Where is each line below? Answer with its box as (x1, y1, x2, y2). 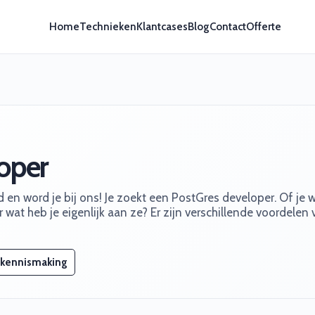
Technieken (79, 20, 136, 33)
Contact (209, 20, 246, 33)
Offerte (245, 20, 281, 33)
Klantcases (136, 20, 188, 33)
